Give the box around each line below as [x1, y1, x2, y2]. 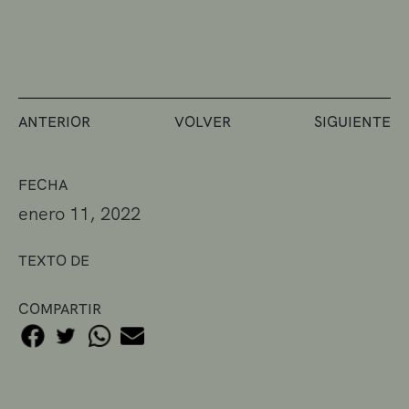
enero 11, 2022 [18, 201, 141, 225]
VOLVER [173, 111, 231, 131]
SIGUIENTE [314, 111, 391, 131]
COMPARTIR [18, 299, 101, 319]
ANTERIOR [18, 111, 90, 131]
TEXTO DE [18, 250, 89, 270]
